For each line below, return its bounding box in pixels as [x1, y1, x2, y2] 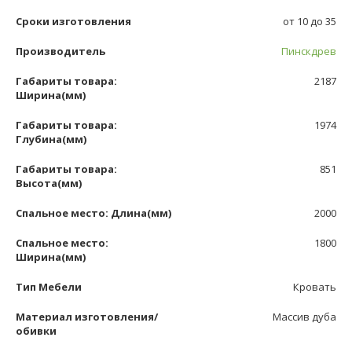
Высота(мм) [16, 175, 82, 190]
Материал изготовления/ [16, 309, 158, 324]
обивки [16, 323, 57, 338]
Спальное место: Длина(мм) [16, 205, 171, 220]
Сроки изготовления [16, 13, 131, 28]
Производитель [16, 43, 105, 58]
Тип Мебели [16, 279, 82, 294]
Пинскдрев [281, 43, 336, 58]
